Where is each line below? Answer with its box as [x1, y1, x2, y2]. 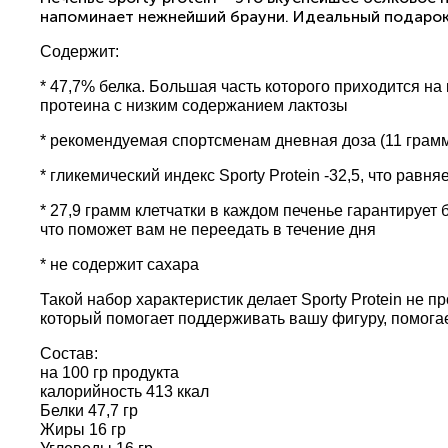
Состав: [40, 345, 98, 362]
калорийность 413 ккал [40, 383, 209, 400]
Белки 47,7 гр [40, 402, 138, 419]
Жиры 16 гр [40, 421, 126, 438]
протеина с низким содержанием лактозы [40, 97, 348, 114]
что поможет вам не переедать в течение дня [40, 221, 376, 238]
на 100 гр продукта [40, 364, 179, 381]
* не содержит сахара [40, 256, 199, 273]
